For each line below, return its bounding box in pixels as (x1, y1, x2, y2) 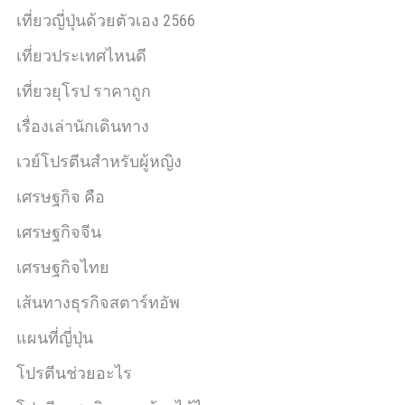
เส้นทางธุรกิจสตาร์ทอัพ (16, 293, 180, 312)
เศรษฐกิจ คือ (16, 187, 105, 206)
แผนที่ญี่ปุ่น (16, 328, 93, 347)
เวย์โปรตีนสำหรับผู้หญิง (16, 152, 182, 171)
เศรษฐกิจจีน (16, 222, 101, 241)
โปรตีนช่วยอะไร (16, 363, 132, 382)
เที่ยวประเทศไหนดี (16, 46, 146, 65)
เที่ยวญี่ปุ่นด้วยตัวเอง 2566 (16, 11, 195, 30)
